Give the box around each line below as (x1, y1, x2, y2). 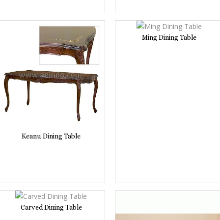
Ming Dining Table (141, 33, 196, 41)
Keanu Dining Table (22, 132, 81, 140)
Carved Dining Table (20, 203, 82, 211)
